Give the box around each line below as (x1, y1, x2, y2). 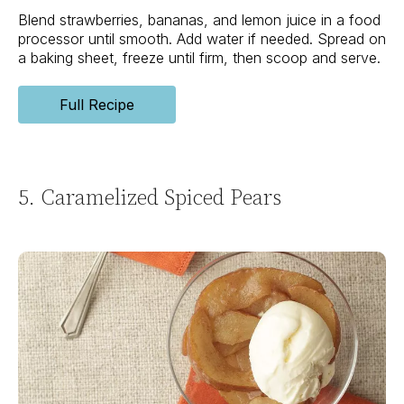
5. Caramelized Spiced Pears (18, 182, 281, 213)
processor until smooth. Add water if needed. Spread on (18, 30, 386, 49)
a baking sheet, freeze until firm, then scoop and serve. (18, 49, 381, 68)
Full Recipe (60, 96, 134, 115)
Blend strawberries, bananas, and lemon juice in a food (18, 11, 381, 30)
